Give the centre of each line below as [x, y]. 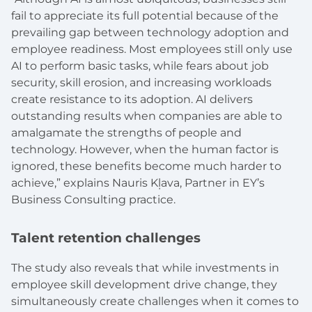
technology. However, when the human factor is [145, 150]
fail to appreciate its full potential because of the [145, 16]
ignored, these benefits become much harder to [146, 166]
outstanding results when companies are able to [147, 116]
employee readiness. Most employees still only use [152, 49]
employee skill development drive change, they [144, 284]
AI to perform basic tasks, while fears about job [140, 66]
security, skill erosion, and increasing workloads [141, 83]
